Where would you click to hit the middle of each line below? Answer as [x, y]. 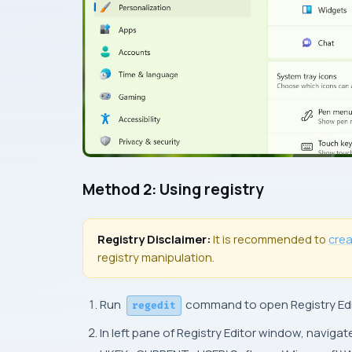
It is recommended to [271, 240]
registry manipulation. [156, 258]
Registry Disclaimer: [155, 240]
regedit [154, 306]
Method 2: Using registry [173, 190]
